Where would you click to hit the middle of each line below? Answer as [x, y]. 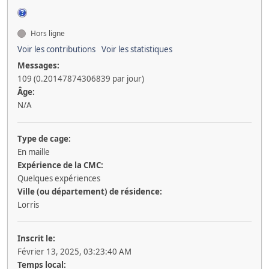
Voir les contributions [56, 49]
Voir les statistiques [137, 49]
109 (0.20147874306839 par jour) [81, 78]
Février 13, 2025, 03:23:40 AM [74, 251]
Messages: [38, 65]
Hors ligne [47, 33]
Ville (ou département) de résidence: [90, 191]
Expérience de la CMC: [60, 165]
